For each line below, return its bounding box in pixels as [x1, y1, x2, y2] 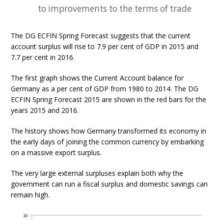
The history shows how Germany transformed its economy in [11, 126, 207, 136]
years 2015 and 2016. [11, 106, 79, 115]
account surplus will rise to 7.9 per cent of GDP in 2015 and [11, 42, 199, 51]
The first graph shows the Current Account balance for [11, 73, 184, 82]
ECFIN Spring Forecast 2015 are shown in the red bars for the [11, 95, 207, 104]
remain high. [11, 190, 50, 199]
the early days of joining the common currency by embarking [11, 137, 204, 146]
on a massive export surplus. [11, 148, 102, 157]
